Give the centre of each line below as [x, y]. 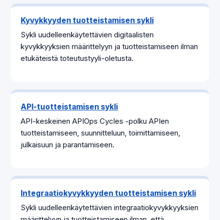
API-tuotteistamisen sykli [69, 107]
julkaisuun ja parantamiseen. [68, 144]
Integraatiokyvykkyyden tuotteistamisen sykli [109, 193]
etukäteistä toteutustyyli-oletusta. [77, 58]
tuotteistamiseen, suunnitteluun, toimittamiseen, [101, 133]
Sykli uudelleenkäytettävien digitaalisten [87, 35]
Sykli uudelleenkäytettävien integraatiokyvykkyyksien [110, 207]
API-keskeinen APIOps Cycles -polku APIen [95, 121]
